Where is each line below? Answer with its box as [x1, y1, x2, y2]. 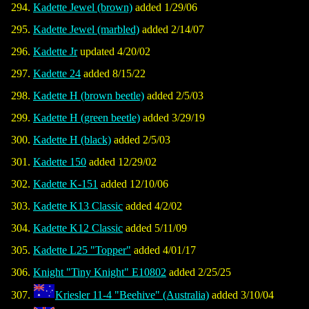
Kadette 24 [33, 68, 81, 80]
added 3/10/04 [209, 289, 274, 301]
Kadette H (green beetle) [33, 112, 140, 124]
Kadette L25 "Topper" [33, 244, 131, 257]
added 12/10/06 [98, 178, 168, 190]
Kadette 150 [33, 156, 86, 168]
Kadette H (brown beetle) [33, 90, 144, 102]
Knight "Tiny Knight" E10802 [33, 266, 166, 279]
